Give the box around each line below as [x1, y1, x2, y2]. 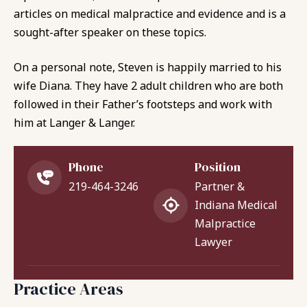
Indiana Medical [195, 197, 278, 212]
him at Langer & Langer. [14, 114, 135, 130]
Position [195, 158, 241, 175]
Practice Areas [14, 277, 123, 300]
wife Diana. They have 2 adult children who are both [14, 77, 283, 93]
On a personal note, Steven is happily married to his [14, 59, 282, 75]
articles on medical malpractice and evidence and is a [14, 5, 286, 21]
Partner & [195, 178, 245, 194]
